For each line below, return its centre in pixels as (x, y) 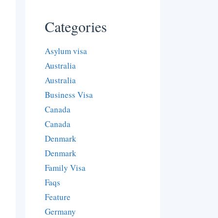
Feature (58, 197)
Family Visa (65, 168)
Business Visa (69, 95)
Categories (76, 27)
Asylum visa (66, 51)
